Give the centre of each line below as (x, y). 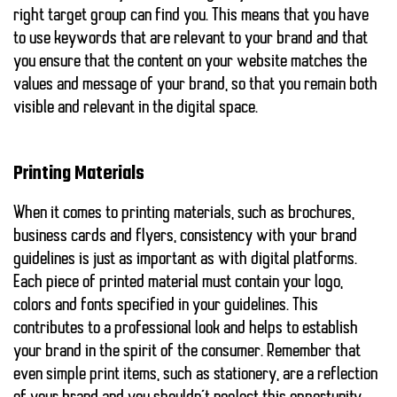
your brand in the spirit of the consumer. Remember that (187, 352)
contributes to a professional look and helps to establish (186, 329)
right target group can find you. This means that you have (191, 16)
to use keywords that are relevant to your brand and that (191, 39)
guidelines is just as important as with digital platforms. (185, 260)
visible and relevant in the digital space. (136, 109)
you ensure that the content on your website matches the (190, 62)
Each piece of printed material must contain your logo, (178, 283)
